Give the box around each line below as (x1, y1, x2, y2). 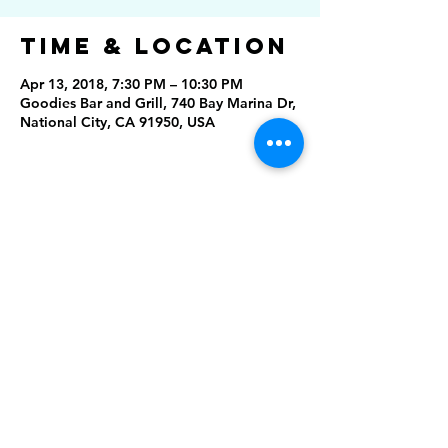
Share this (20, 219, 198, 247)
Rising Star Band (92, 363, 208, 382)
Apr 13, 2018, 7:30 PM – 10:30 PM (20, 75, 243, 93)
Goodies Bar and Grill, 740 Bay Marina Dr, (20, 94, 296, 112)
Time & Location (20, 32, 289, 60)
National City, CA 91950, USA (20, 113, 215, 131)
